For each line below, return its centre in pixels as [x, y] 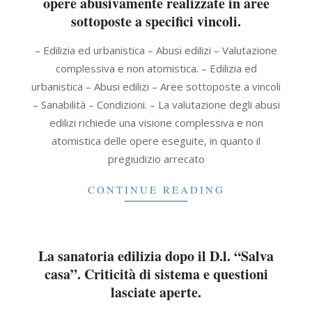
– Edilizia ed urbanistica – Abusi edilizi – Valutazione [156, 50]
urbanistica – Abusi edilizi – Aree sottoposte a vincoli [156, 86]
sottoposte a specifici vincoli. [156, 21]
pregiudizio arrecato [156, 159]
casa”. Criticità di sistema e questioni [156, 274]
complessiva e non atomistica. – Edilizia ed [156, 68]
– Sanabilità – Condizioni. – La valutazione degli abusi [156, 104]
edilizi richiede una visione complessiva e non [156, 123]
